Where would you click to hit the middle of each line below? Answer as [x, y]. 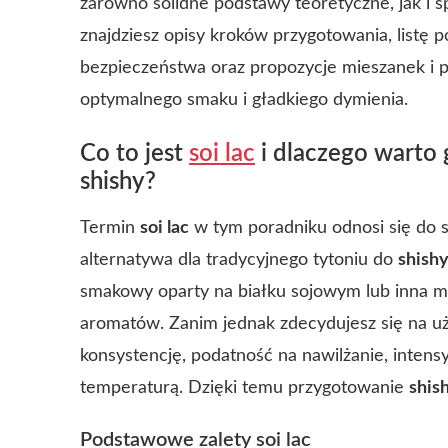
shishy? [118, 182]
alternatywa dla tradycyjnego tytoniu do [239, 260]
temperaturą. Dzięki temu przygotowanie [244, 388]
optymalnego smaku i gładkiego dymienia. [244, 100]
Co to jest [134, 154]
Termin [110, 228]
